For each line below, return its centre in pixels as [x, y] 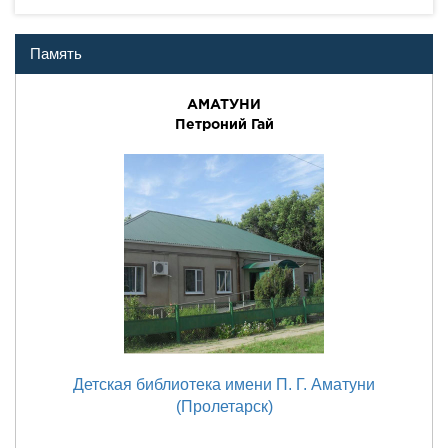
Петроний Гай [224, 124]
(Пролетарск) [224, 406]
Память [56, 53]
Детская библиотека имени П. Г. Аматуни [224, 384]
